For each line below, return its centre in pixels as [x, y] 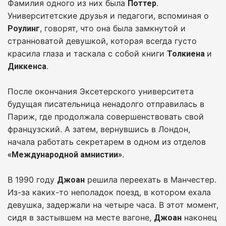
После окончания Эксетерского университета [101, 91]
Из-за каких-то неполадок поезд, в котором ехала [109, 192]
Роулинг [24, 28]
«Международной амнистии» [65, 154]
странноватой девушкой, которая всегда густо [102, 41]
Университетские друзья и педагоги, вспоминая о [108, 15]
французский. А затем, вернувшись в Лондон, [99, 129]
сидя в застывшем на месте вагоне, [81, 217]
